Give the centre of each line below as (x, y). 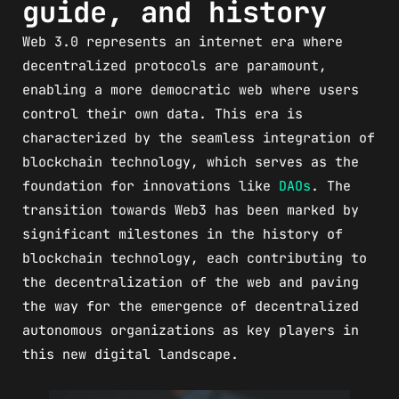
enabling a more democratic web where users (191, 90)
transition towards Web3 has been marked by (191, 210)
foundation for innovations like (151, 186)
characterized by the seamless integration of (199, 138)
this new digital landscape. (130, 354)
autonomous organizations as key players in (191, 330)
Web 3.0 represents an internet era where (183, 41)
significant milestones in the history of (183, 234)
